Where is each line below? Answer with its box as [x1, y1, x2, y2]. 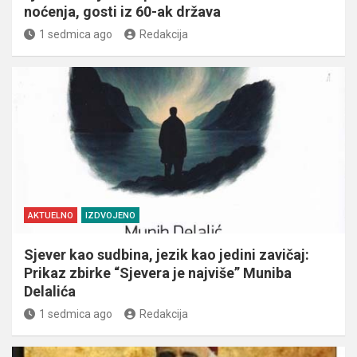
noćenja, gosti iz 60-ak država [24, 2, 221, 20]
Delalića [24, 282, 76, 300]
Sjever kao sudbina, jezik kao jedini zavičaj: [24, 245, 309, 263]
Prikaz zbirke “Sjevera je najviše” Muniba [24, 264, 292, 281]
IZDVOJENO [85, 210, 135, 221]
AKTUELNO [28, 210, 73, 221]
